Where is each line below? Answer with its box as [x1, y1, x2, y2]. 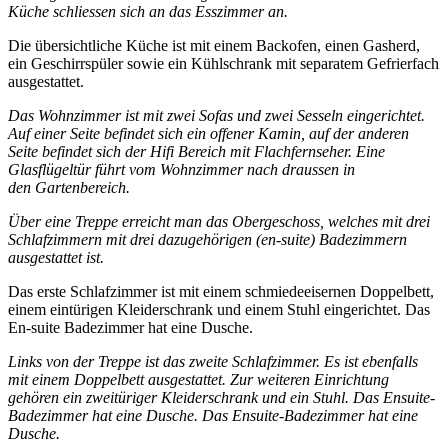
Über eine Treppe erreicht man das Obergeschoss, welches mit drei [8, 213, 430, 231]
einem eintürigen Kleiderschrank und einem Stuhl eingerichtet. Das [8, 301, 430, 319]
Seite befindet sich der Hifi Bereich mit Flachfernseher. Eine [8, 143, 385, 161]
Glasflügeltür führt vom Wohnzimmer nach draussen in [8, 161, 355, 179]
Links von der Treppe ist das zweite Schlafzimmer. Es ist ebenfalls [8, 353, 418, 371]
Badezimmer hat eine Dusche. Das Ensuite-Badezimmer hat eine [8, 407, 418, 425]
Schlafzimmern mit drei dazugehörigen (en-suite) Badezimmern [8, 231, 407, 249]
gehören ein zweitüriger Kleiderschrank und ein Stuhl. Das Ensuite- [8, 389, 435, 407]
